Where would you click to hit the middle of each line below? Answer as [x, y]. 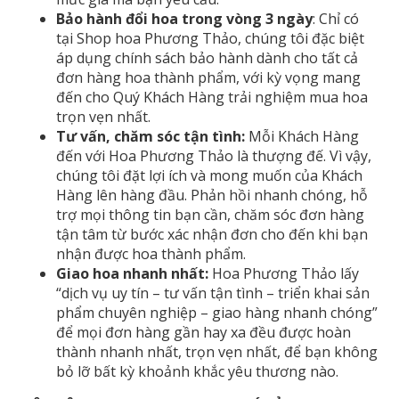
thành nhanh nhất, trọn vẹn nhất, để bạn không [217, 351]
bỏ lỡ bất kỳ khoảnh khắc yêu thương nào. [197, 371]
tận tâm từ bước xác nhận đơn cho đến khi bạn [212, 234]
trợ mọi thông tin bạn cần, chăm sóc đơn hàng [210, 214]
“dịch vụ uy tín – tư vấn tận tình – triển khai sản [213, 293]
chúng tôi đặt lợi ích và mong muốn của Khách [209, 175]
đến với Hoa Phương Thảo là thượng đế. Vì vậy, [214, 155]
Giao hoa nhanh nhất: [132, 273]
